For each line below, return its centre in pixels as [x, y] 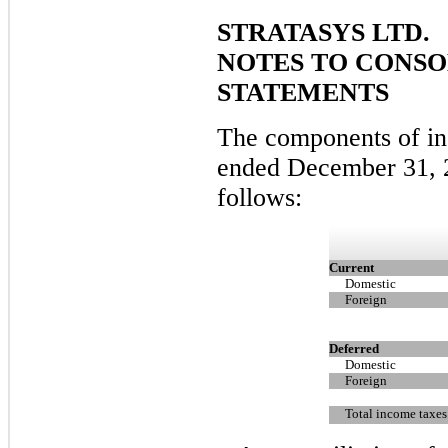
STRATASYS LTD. [323, 32]
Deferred [354, 348]
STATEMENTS [303, 92]
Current [351, 267]
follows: [259, 198]
